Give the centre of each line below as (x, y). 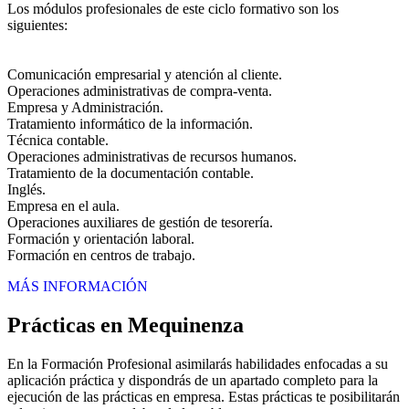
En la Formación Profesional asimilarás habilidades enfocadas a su (198, 363)
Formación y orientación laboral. (101, 239)
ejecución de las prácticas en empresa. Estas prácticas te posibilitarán (204, 396)
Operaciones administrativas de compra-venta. (140, 91)
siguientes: (37, 25)
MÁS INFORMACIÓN (78, 286)
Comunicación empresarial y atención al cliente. (145, 74)
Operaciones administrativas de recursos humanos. (152, 157)
